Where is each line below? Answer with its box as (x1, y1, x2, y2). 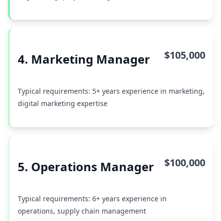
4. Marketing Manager (18, 51, 150, 67)
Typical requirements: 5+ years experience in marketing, (18, 86, 205, 96)
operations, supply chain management (18, 206, 146, 216)
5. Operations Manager (18, 158, 154, 175)
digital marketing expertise (18, 99, 108, 108)
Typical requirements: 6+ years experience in (18, 194, 167, 203)
